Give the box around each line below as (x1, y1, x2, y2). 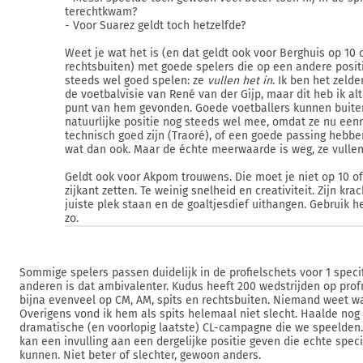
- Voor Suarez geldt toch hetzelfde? (65, 19, 246, 32)
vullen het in (207, 74, 272, 88)
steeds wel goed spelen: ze (65, 74, 207, 88)
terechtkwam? (65, 5, 137, 19)
